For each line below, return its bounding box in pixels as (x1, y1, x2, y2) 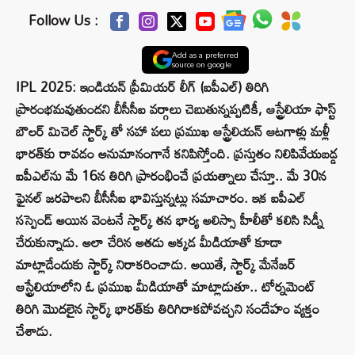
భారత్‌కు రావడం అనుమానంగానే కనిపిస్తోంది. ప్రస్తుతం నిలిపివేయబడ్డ (16, 140, 338, 167)
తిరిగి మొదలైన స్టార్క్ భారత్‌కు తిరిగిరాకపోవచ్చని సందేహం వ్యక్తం (16, 296, 319, 323)
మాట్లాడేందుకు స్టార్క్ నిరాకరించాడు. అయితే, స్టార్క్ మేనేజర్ (16, 251, 296, 278)
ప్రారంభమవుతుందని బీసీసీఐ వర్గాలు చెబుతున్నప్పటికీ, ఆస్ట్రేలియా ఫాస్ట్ (16, 96, 336, 123)
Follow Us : (29, 7, 99, 34)
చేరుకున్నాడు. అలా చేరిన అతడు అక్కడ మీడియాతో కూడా (16, 229, 282, 256)
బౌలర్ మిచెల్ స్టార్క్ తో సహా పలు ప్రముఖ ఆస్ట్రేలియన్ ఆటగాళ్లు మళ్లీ (16, 118, 330, 145)
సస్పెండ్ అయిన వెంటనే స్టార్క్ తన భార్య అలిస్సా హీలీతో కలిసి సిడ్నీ (16, 207, 323, 234)
